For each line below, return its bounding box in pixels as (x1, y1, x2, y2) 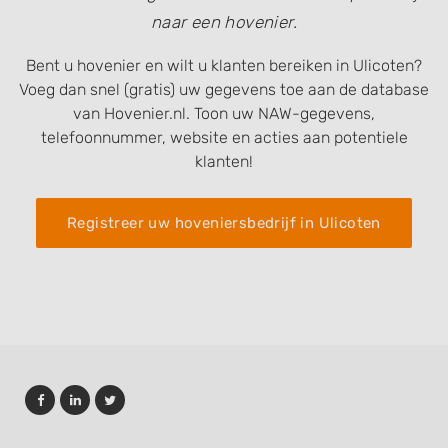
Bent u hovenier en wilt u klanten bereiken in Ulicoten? (26, 56, 422, 75)
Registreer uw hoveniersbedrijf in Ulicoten (67, 214, 381, 232)
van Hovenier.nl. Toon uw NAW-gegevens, (73, 104, 375, 123)
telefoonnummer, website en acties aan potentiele (40, 128, 408, 147)
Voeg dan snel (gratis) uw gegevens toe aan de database (19, 80, 429, 99)
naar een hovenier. (150, 12, 298, 32)
